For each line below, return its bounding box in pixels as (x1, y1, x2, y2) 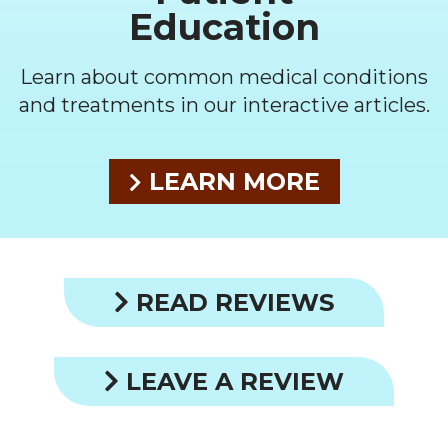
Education (128, 4, 320, 49)
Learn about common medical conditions (20, 64, 428, 89)
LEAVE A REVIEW (119, 366, 344, 396)
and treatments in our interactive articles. (18, 92, 430, 117)
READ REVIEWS (129, 287, 334, 317)
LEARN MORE (141, 166, 320, 196)
